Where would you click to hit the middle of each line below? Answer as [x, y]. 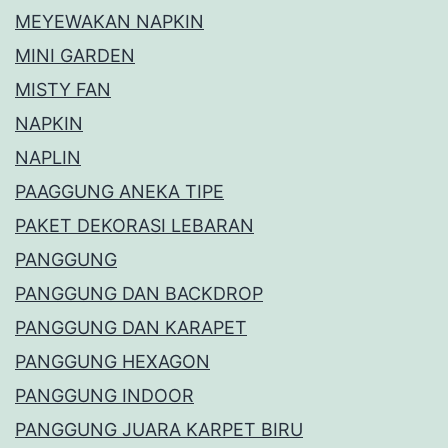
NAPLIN [48, 158]
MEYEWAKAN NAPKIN [109, 22]
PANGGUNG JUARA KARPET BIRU [159, 430]
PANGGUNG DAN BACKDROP [139, 294]
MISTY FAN [63, 90]
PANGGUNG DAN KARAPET [131, 328]
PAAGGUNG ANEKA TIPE [119, 192]
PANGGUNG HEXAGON [112, 362]
